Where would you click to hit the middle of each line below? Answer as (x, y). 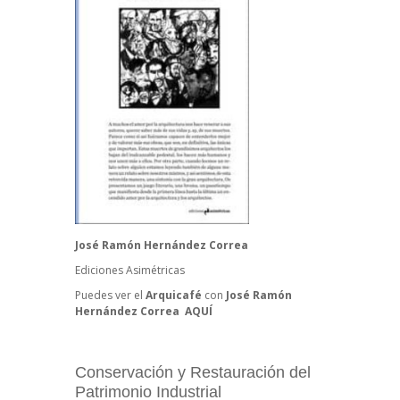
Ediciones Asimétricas (130, 271)
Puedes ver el (110, 296)
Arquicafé (174, 296)
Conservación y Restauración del (193, 373)
